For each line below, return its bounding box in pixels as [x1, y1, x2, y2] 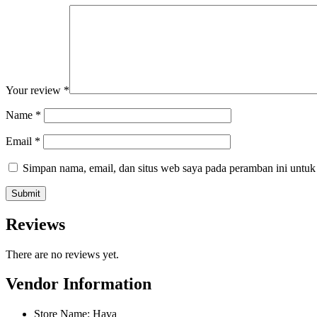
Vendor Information [6, 275, 151, 294]
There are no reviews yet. [6, 248, 119, 260]
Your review [6, 83, 64, 96]
